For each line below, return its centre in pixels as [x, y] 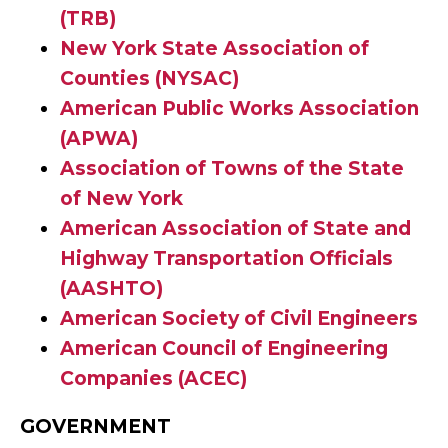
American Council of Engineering [224, 348]
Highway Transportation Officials [226, 258]
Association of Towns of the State [232, 168]
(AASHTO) [111, 288]
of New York [121, 198]
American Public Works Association [239, 108]
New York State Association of [214, 48]
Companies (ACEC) [153, 378]
